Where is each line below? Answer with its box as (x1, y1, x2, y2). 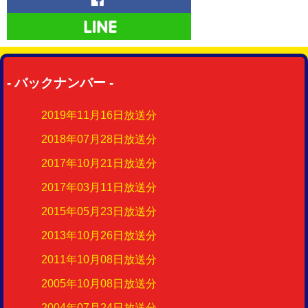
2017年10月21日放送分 (41, 157, 157, 170)
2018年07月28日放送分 (41, 133, 157, 146)
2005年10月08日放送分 (41, 278, 157, 290)
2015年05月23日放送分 (41, 206, 157, 218)
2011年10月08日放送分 (41, 254, 157, 266)
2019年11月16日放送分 (41, 109, 157, 122)
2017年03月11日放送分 (41, 181, 157, 194)
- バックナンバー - (7, 76, 113, 91)
